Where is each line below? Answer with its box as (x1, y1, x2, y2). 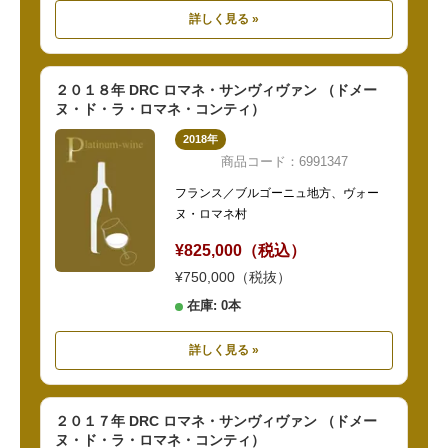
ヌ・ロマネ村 (175, 207, 247, 222)
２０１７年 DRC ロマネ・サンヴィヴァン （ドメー (55, 413, 377, 430)
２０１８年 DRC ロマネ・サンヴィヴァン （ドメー (55, 82, 377, 99)
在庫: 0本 (187, 298, 241, 314)
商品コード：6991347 (220, 154, 348, 170)
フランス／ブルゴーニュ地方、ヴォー (175, 186, 379, 201)
